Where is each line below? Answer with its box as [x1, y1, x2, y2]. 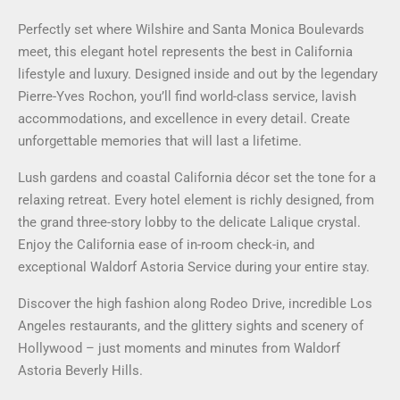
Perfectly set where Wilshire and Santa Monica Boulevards [18, 21, 364, 37]
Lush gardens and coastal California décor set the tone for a [18, 170, 376, 186]
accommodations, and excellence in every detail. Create [18, 111, 350, 127]
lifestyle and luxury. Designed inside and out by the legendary [18, 66, 378, 82]
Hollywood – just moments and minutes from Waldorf [18, 340, 340, 356]
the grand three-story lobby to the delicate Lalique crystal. [18, 214, 361, 230]
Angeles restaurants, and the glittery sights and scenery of [18, 318, 363, 334]
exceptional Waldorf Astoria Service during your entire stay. [18, 259, 370, 275]
